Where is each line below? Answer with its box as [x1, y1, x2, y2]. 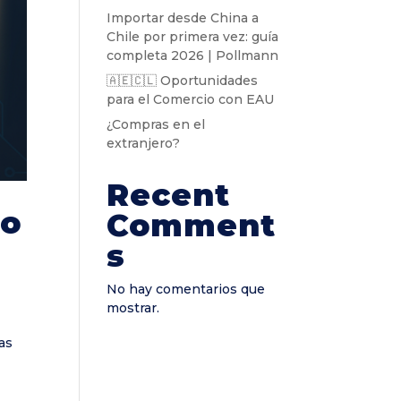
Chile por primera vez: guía [107, 29, 279, 45]
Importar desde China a [107, 10, 260, 26]
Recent [107, 176, 231, 214]
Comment [107, 207, 277, 244]
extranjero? [107, 135, 181, 151]
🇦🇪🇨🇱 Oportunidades [107, 73, 259, 89]
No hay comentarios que [107, 281, 266, 297]
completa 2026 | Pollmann [107, 47, 279, 64]
